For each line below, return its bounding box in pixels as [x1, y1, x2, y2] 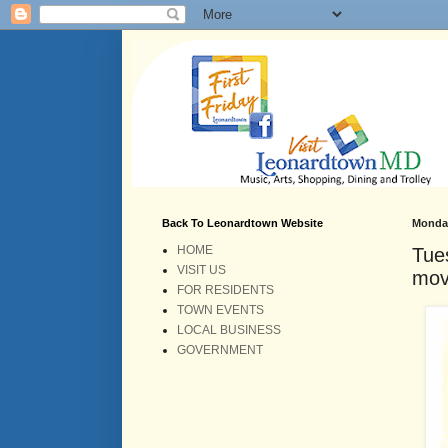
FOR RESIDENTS [177, 283, 274, 297]
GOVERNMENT [177, 343, 263, 357]
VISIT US [177, 263, 226, 277]
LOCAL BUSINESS [177, 323, 281, 337]
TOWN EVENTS [177, 303, 264, 317]
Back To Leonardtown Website [162, 217, 323, 229]
